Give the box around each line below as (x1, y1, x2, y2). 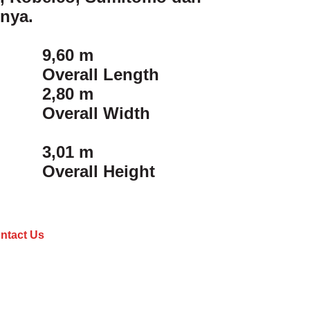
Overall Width (42, 104, 150, 122)
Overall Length (42, 65, 159, 84)
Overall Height (42, 162, 155, 181)
